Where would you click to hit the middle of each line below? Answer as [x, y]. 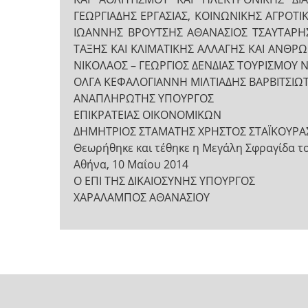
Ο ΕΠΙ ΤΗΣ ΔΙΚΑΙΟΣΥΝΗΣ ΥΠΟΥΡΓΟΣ [164, 181]
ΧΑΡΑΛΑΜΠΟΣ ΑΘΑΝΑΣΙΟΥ [142, 197]
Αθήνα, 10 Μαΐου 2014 [131, 164]
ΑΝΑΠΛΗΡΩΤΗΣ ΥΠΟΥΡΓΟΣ [144, 98]
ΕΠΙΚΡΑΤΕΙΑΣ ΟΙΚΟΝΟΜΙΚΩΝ [147, 115]
